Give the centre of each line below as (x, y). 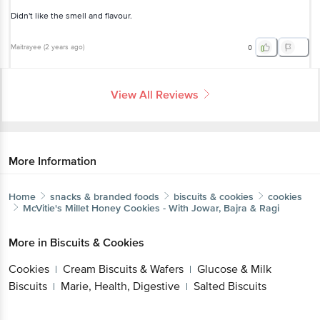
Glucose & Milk (234, 269)
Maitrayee (26, 47)
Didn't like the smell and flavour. (71, 16)
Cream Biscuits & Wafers (123, 269)
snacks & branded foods (105, 196)
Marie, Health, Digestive (120, 286)
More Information (52, 161)
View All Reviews (155, 95)
